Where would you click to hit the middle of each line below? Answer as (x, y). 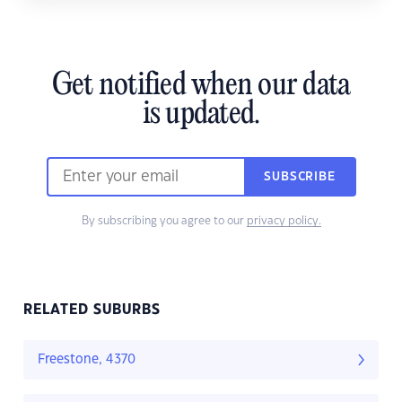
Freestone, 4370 (87, 360)
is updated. (201, 115)
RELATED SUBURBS (92, 310)
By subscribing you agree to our (164, 221)
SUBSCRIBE (300, 177)
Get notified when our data (201, 87)
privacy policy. (284, 221)
